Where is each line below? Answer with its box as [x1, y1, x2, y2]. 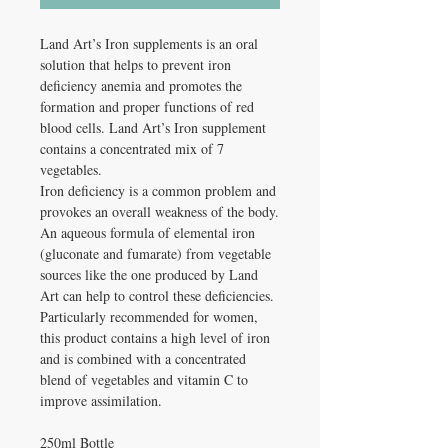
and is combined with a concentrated [40, 349, 246, 369]
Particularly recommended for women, [40, 307, 258, 327]
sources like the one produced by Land [40, 265, 258, 285]
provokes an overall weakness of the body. [40, 202, 279, 222]
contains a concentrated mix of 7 [40, 139, 224, 159]
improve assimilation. [40, 391, 162, 411]
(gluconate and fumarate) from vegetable [40, 244, 271, 264]
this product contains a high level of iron [40, 328, 270, 348]
